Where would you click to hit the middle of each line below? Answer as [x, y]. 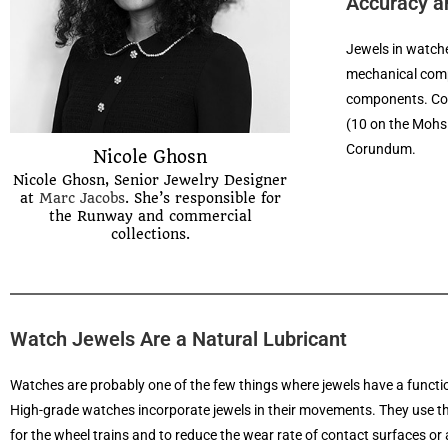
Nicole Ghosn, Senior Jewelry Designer [150, 180]
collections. [150, 234]
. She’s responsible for [202, 198]
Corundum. [381, 149]
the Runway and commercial [150, 216]
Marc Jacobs [81, 198]
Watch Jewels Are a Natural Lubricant [178, 339]
